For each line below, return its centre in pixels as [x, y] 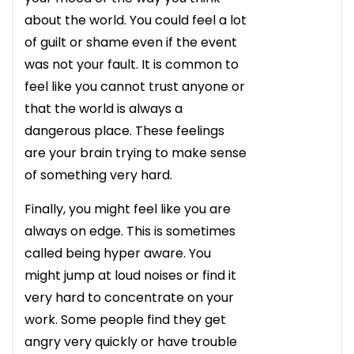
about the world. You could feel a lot [136, 20]
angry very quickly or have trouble [131, 341]
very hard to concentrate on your [129, 297]
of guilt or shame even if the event [131, 42]
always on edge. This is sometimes [130, 231]
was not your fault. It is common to [132, 64]
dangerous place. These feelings [124, 130]
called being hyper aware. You [118, 253]
